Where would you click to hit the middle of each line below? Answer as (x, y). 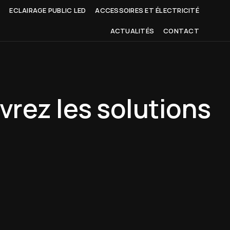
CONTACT (181, 31)
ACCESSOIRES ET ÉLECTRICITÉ (147, 10)
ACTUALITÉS (132, 31)
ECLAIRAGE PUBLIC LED (48, 10)
